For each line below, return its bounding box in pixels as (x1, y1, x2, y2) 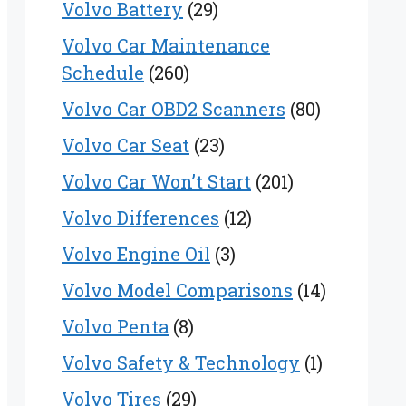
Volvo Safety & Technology (62, 351, 300, 375)
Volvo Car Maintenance (62, 34, 270, 58)
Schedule (62, 61, 144, 85)
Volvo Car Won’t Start (62, 169, 251, 194)
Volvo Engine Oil (62, 242, 210, 266)
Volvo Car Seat (62, 133, 189, 158)
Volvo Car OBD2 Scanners (62, 97, 285, 121)
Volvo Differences (62, 206, 219, 230)
